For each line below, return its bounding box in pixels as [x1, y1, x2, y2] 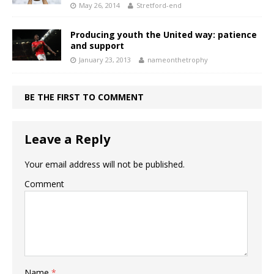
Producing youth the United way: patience [70, 28, 257, 40]
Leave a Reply [24, 130, 110, 147]
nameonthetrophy [147, 54, 208, 64]
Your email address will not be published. [24, 158, 185, 170]
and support [70, 39, 124, 51]
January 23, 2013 [79, 54, 131, 64]
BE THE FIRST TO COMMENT [24, 91, 144, 103]
